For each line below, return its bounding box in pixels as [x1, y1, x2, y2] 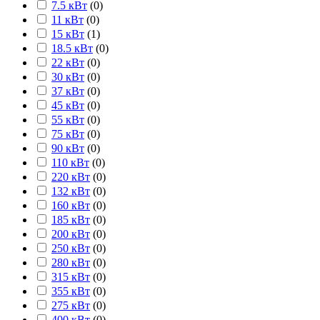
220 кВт [51, 171, 90, 184]
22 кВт [51, 56, 84, 69]
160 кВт [51, 199, 90, 212]
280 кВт [51, 256, 90, 269]
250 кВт [51, 242, 90, 255]
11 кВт [51, 14, 84, 26]
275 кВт [51, 299, 90, 312]
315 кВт [51, 271, 90, 284]
